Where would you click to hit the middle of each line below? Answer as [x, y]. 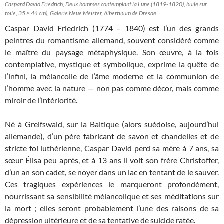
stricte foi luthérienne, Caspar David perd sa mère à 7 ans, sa [112, 148]
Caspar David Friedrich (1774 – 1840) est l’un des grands [112, 28]
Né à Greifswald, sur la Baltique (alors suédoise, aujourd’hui [112, 124]
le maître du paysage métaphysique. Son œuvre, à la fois [112, 52]
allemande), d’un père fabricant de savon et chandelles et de [112, 136]
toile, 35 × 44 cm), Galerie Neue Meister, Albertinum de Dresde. [81, 13]
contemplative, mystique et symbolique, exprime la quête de [112, 64]
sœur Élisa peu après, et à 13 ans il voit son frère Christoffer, [112, 160]
